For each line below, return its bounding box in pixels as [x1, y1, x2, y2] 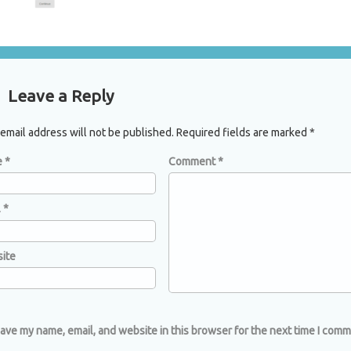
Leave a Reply [8, 86, 114, 106]
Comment [168, 155, 219, 168]
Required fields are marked [176, 126, 309, 139]
